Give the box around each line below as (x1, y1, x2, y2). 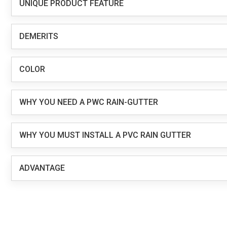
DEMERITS (19, 31, 58, 42)
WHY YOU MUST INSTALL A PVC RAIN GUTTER (19, 130, 191, 140)
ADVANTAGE (19, 163, 65, 173)
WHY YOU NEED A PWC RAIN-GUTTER (19, 97, 158, 107)
